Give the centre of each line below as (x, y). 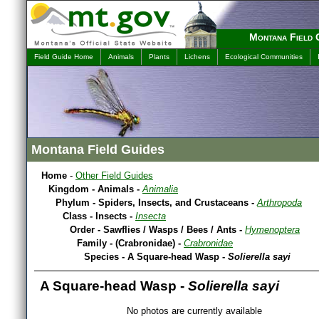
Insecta (151, 216)
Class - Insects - (99, 216)
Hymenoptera (272, 230)
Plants (159, 57)
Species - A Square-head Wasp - (156, 257)
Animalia (160, 189)
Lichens (197, 57)
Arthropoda (279, 203)
